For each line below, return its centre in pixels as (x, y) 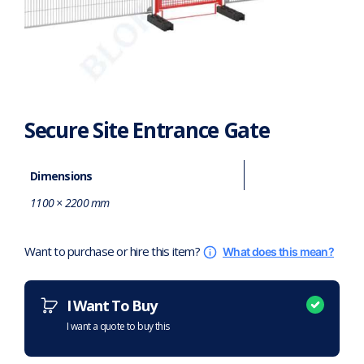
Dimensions (61, 176)
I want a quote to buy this (118, 327)
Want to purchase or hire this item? (113, 251)
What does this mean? (278, 252)
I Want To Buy (112, 306)
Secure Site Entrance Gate (147, 130)
